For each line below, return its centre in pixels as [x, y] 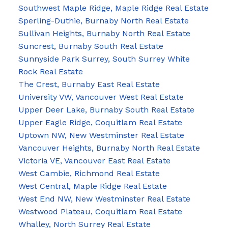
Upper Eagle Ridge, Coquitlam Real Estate [100, 123]
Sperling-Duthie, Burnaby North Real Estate [103, 21]
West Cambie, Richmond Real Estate [89, 174]
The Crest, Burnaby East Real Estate [89, 84]
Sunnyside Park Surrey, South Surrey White [104, 59]
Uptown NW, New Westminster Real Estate [101, 135]
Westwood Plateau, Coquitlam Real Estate [100, 212]
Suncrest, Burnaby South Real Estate [91, 46]
